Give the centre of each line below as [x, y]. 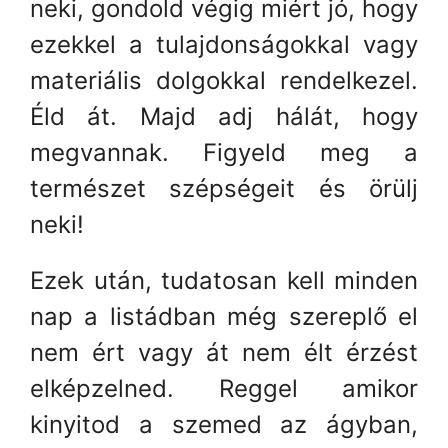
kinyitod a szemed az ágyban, [224, 424]
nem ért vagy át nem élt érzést [224, 352]
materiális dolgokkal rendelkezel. [224, 80]
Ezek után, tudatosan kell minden [224, 280]
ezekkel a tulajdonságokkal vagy [224, 44]
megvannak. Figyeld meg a [224, 152]
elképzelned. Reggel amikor [224, 388]
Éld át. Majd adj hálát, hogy [224, 116]
